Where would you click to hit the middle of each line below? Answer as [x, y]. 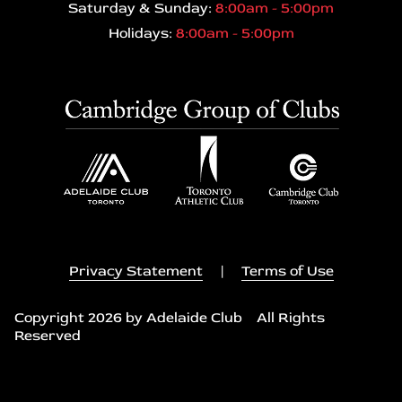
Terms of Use [287, 271]
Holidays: [142, 33]
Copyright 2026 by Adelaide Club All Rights [170, 317]
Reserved [48, 335]
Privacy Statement [135, 271]
